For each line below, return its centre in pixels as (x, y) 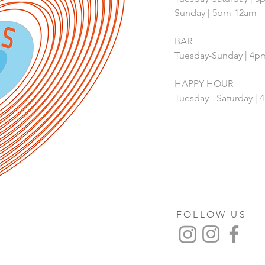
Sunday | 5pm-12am (216, 13)
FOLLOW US (211, 214)
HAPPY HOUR (205, 84)
